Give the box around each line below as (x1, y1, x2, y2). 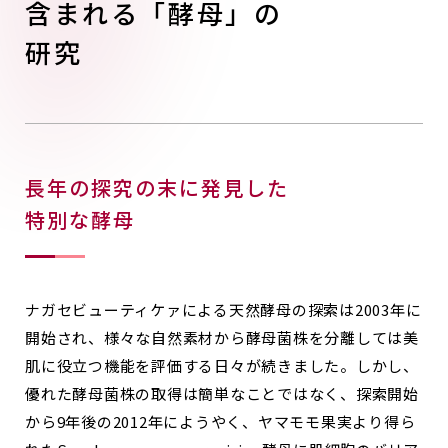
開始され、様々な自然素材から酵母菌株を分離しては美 (25, 327, 419, 349)
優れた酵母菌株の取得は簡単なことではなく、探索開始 (25, 383, 419, 405)
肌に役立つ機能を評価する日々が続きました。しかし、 (25, 355, 419, 377)
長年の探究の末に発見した (25, 173, 289, 203)
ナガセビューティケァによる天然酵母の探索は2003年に (25, 299, 422, 321)
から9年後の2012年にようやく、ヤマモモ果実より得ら (25, 411, 416, 433)
